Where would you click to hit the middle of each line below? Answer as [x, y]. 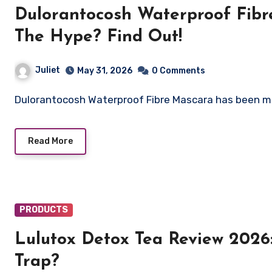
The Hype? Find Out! [98, 37]
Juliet [48, 70]
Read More [50, 141]
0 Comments [178, 71]
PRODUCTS [44, 210]
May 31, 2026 [105, 71]
